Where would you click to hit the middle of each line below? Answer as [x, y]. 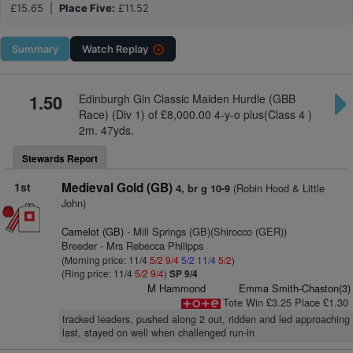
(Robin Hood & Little [277, 188]
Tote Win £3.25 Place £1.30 [285, 302]
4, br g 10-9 [203, 188]
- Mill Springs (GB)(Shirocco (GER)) [205, 231]
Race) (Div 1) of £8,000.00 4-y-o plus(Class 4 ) [195, 114]
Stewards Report [60, 158]
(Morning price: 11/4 [105, 260]
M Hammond [177, 288]
